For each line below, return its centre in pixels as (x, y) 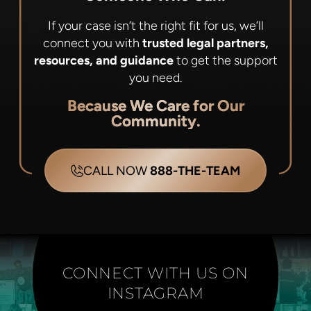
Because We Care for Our (155, 106)
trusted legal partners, (205, 43)
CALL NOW (116, 170)
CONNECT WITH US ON (155, 272)
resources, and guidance (103, 60)
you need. (155, 78)
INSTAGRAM (155, 293)
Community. (155, 121)
